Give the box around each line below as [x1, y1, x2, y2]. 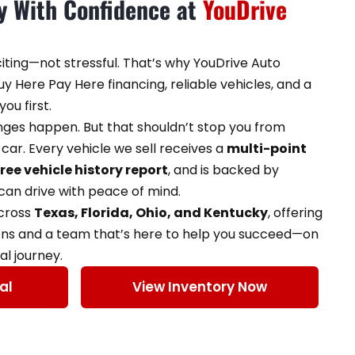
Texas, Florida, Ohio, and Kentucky [34, 203, 268, 222]
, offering [268, 203, 323, 222]
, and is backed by [168, 160, 279, 179]
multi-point [227, 139, 307, 158]
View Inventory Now [132, 277, 267, 296]
